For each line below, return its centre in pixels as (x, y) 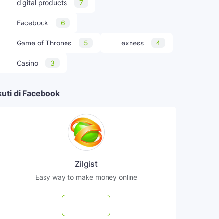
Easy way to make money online (86, 177)
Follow (93, 205)
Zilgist (86, 164)
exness (132, 43)
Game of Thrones (44, 43)
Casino (27, 63)
